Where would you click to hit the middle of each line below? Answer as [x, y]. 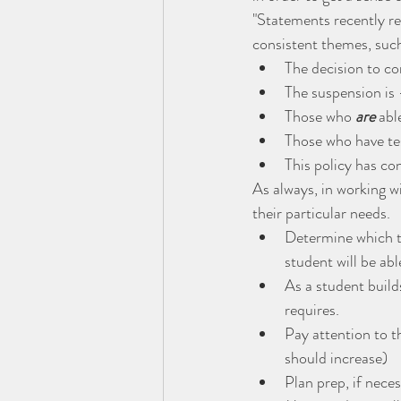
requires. [312, 310]
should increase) [336, 358]
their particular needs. [321, 213]
